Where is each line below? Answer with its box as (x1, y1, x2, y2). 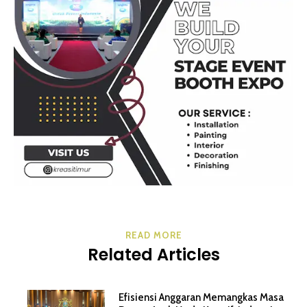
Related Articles (87, 243, 220, 266)
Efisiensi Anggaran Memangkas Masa (119, 291, 284, 304)
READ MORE (125, 230, 182, 241)
